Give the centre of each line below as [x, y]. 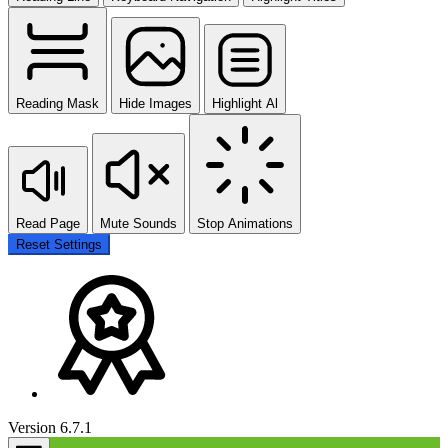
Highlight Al [245, 103]
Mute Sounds [138, 223]
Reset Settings [59, 244]
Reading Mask [57, 103]
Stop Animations [245, 223]
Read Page [48, 223]
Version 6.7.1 [50, 427]
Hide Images [155, 103]
